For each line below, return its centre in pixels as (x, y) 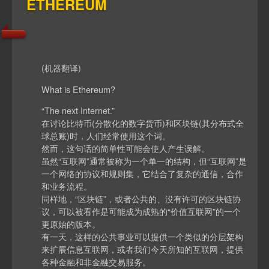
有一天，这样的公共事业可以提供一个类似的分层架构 (143, 237)
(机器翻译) (62, 68)
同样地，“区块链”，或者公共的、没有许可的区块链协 (141, 199)
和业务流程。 (67, 186)
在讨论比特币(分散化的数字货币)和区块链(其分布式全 (143, 123)
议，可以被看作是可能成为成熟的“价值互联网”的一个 (141, 211)
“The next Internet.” (78, 110)
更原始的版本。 (71, 224)
